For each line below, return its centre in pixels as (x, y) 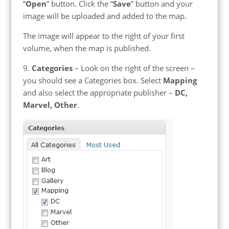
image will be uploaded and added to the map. (105, 16)
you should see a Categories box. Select (93, 80)
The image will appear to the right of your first (104, 36)
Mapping (180, 80)
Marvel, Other (50, 105)
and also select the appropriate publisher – (99, 92)
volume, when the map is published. (87, 48)
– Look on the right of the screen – (133, 68)
